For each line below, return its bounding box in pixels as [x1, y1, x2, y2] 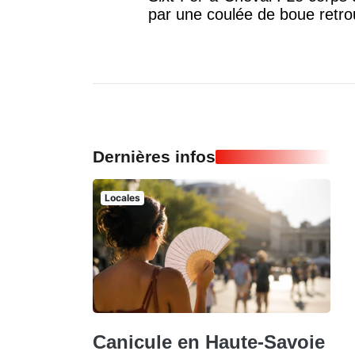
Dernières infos [93, 147, 216, 166]
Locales [104, 192, 140, 204]
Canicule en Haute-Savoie [93, 330, 325, 353]
